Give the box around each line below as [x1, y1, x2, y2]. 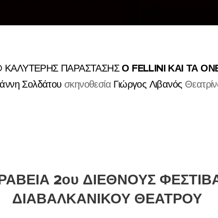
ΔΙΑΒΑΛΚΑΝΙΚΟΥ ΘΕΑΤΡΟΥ [12, 189, 206, 208]
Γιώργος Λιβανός [111, 78, 182, 91]
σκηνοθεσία [61, 78, 111, 91]
